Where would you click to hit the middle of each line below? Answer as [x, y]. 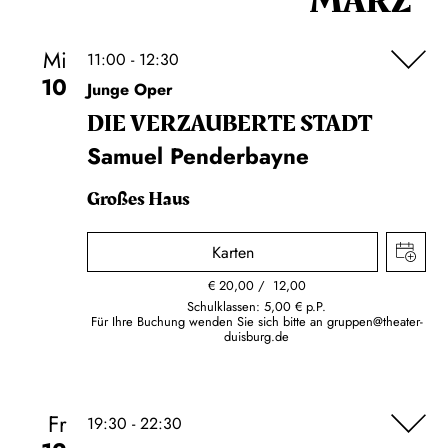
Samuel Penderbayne [198, 156]
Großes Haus [138, 199]
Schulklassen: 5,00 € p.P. [257, 306]
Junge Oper [130, 89]
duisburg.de [257, 336]
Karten [232, 252]
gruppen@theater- [374, 321]
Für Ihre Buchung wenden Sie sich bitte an [208, 321]
